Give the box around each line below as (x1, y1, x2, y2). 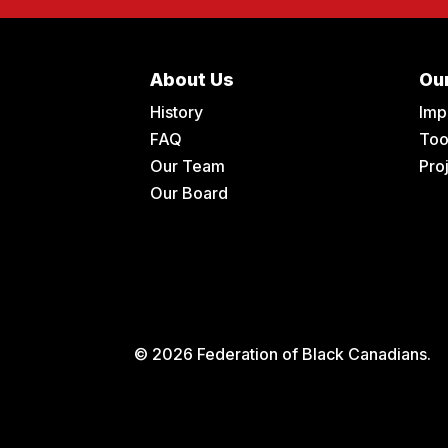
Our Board (149, 183, 228, 204)
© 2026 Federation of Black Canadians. (134, 343, 432, 364)
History (149, 102, 203, 123)
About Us (149, 69, 234, 91)
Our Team (149, 156, 225, 177)
